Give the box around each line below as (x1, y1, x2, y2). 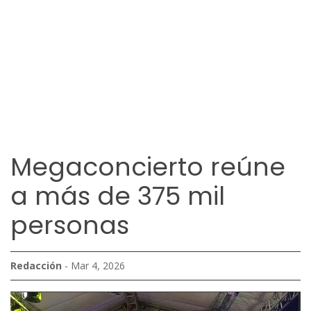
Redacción (10, 259, 62, 272)
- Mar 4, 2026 (62, 259, 125, 272)
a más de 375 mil (10, 178, 225, 214)
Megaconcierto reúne (10, 149, 285, 185)
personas (10, 208, 129, 243)
